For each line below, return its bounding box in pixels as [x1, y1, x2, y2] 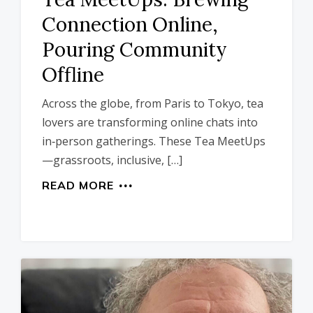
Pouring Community [42, 37, 227, 63]
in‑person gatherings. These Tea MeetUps [42, 133, 265, 150]
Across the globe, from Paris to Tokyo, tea [42, 96, 263, 112]
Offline [42, 62, 104, 88]
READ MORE [42, 178, 114, 193]
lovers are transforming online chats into [42, 115, 258, 131]
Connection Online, [42, 12, 218, 38]
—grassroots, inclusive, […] [42, 152, 182, 168]
